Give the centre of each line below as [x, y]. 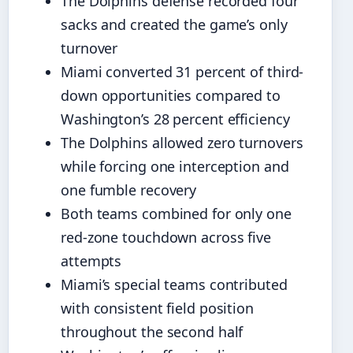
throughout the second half [152, 332]
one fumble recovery [129, 190]
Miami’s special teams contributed [174, 285]
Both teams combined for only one [176, 214]
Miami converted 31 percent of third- [182, 72]
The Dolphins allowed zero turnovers [182, 143]
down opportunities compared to [171, 96]
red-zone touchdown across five [166, 238]
